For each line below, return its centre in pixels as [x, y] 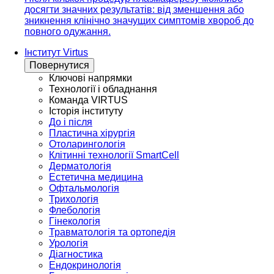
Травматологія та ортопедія [112, 232]
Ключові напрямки [91, 78]
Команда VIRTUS [88, 100]
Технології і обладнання [103, 89]
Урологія [68, 243]
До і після [71, 122]
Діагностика [76, 254]
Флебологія [75, 210]
